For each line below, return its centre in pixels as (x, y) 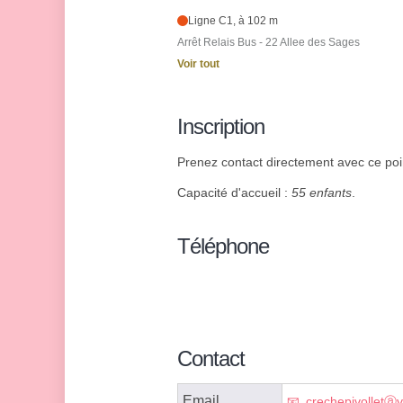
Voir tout (198, 64)
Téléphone (223, 246)
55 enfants (322, 193)
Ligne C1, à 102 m (233, 21)
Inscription (221, 127)
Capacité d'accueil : (234, 193)
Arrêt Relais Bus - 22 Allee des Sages (269, 43)
